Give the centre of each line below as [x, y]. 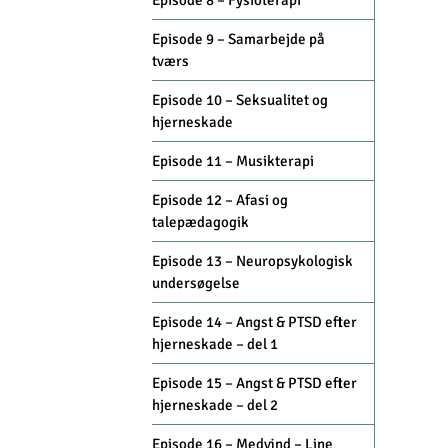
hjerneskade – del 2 [215, 405]
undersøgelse [196, 283]
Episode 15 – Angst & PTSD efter [254, 383]
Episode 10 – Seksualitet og [240, 100]
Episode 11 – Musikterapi [233, 161]
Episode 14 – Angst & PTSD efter [254, 322]
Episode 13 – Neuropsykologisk [252, 261]
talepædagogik [200, 222]
